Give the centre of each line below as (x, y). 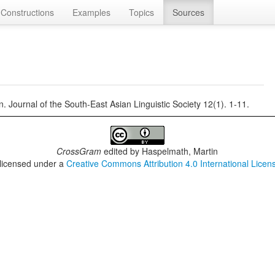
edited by (122, 151)
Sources (188, 12)
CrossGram (79, 151)
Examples (91, 12)
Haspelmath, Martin (180, 151)
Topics (141, 12)
